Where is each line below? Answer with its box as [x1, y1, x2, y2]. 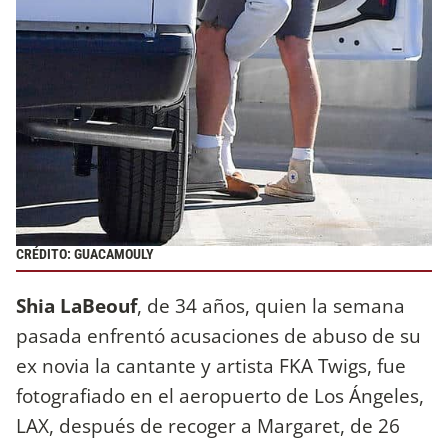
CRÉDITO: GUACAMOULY [16, 246, 154, 264]
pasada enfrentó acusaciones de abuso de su [16, 321, 421, 349]
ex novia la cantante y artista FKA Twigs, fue [16, 351, 406, 379]
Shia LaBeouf [16, 291, 137, 319]
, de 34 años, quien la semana [137, 291, 405, 319]
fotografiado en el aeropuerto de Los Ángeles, [16, 381, 424, 409]
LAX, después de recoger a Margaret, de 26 [16, 411, 400, 439]
